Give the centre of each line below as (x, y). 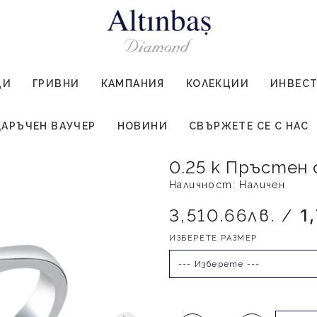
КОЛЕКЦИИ (217, 84)
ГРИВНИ (56, 84)
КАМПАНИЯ (133, 84)
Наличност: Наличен (227, 185)
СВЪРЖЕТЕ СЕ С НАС (249, 126)
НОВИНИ (142, 126)
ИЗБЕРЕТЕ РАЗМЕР (213, 238)
